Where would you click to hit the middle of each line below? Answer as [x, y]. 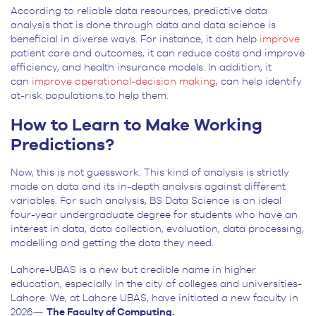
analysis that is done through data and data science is [143, 25]
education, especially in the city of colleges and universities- [156, 284]
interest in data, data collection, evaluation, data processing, [157, 229]
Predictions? [62, 145]
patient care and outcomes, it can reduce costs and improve [158, 53]
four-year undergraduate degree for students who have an [154, 215]
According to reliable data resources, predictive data [139, 11]
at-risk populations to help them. [92, 96]
